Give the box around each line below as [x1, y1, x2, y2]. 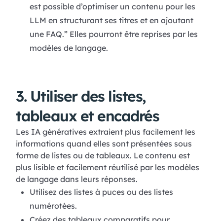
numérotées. [29, 201, 77, 211]
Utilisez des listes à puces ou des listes [29, 187, 173, 197]
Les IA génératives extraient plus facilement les [16, 127, 195, 137]
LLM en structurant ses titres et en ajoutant [29, 15, 193, 26]
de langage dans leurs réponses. [16, 174, 138, 184]
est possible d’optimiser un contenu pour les [29, 1, 195, 12]
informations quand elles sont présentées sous [16, 139, 192, 149]
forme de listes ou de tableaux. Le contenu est [16, 150, 190, 161]
